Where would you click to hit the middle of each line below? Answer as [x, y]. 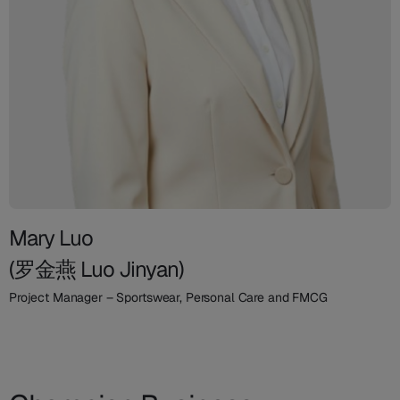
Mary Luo [51, 237]
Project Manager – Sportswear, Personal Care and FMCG [168, 297]
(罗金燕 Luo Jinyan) [96, 269]
